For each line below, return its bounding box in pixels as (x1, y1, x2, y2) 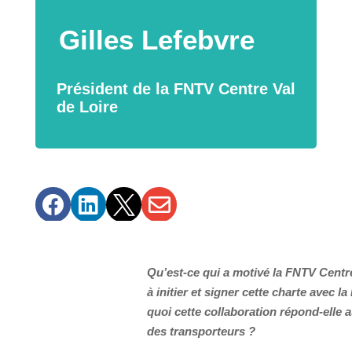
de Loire (56, 97, 118, 115)
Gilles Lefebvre (58, 24, 255, 55)
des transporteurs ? (147, 324, 255, 338)
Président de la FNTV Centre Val (56, 79, 295, 97)
